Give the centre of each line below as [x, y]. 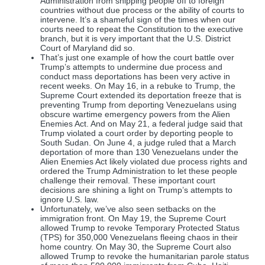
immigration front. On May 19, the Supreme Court [133, 219]
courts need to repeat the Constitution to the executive [142, 29]
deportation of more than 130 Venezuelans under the [139, 152]
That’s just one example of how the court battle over [137, 58]
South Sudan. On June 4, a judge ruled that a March [138, 143]
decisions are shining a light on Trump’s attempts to [136, 190]
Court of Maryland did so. [88, 48]
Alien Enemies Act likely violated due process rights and [144, 162]
